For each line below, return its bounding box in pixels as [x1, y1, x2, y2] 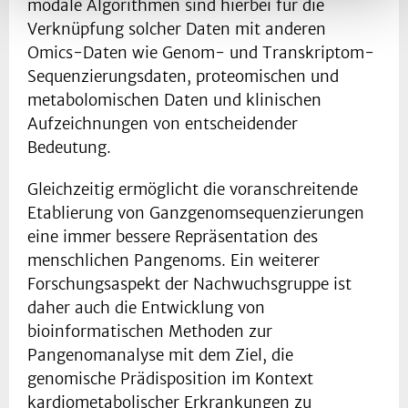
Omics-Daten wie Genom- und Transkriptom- [27, 43, 374, 64]
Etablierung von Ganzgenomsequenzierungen [27, 203, 364, 224]
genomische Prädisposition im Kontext [27, 369, 313, 390]
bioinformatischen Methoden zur [27, 321, 272, 342]
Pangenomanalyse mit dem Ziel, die [27, 345, 293, 366]
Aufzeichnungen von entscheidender [27, 114, 298, 135]
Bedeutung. [27, 138, 116, 158]
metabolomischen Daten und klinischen [27, 90, 321, 111]
